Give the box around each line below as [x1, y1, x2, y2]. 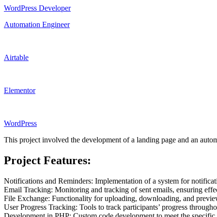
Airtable [4, 53, 29, 62]
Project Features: [4, 154, 91, 167]
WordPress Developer [4, 3, 71, 12]
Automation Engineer [4, 20, 70, 29]
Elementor [4, 86, 35, 94]
